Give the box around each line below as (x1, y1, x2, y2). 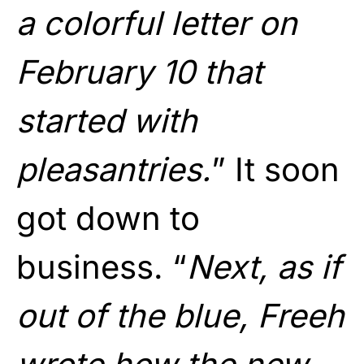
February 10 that (16, 51, 262, 92)
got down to (16, 197, 200, 238)
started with (16, 100, 197, 141)
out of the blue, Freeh (16, 295, 344, 336)
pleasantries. (16, 149, 211, 189)
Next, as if (187, 246, 341, 287)
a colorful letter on (16, 2, 297, 43)
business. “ (16, 246, 187, 287)
